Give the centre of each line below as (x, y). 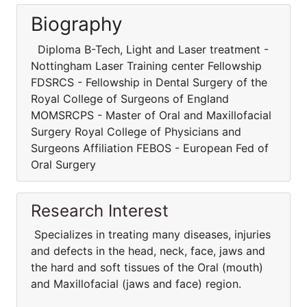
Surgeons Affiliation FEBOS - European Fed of (150, 148)
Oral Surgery (63, 164)
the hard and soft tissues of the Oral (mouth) (147, 267)
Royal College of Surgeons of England (130, 99)
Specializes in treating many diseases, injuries (151, 234)
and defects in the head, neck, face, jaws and (148, 251)
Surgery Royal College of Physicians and (136, 132)
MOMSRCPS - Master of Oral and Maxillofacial (151, 115)
